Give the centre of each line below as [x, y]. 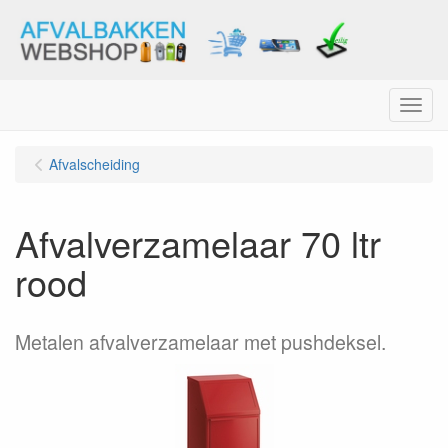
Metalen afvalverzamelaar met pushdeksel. [200, 342]
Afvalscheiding [94, 164]
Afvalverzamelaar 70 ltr [198, 242]
